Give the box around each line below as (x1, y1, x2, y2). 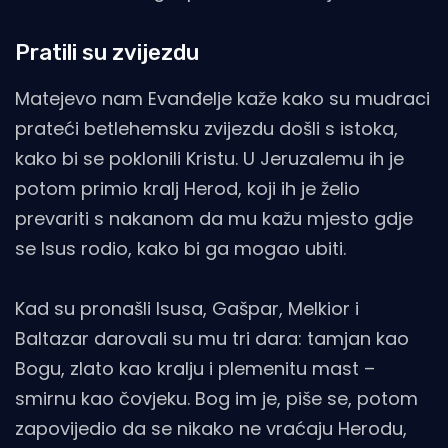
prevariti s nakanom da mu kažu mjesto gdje (15, 206, 413, 232)
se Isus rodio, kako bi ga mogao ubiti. (15, 236, 346, 262)
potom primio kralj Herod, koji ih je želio (15, 176, 360, 202)
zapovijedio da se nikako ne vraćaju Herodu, (15, 416, 407, 442)
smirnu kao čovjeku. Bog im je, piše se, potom (15, 386, 418, 412)
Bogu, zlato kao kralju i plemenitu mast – (15, 356, 375, 382)
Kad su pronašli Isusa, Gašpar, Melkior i (15, 296, 359, 322)
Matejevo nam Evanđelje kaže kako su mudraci (15, 86, 430, 112)
